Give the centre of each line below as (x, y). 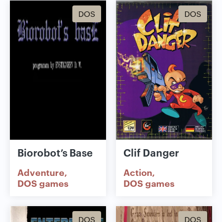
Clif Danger (151, 152)
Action (138, 172)
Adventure (41, 172)
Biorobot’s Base (55, 152)
